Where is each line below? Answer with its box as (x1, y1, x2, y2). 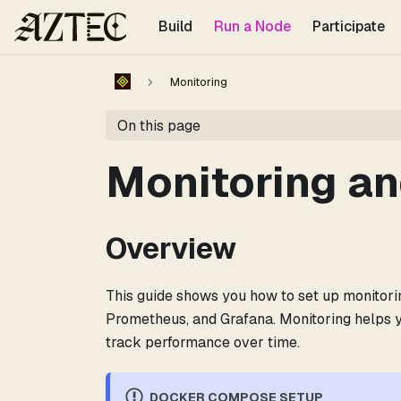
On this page (116, 115, 200, 135)
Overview (106, 230, 236, 267)
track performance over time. (106, 333, 300, 352)
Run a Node (213, 17, 291, 36)
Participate (311, 17, 385, 36)
